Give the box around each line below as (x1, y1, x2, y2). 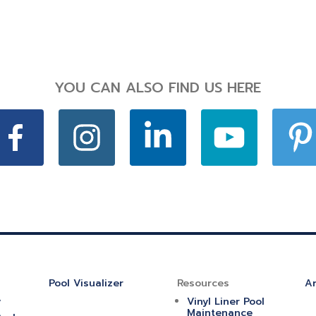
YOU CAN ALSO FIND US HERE (54, 77, 262, 99)
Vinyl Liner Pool (186, 293, 265, 309)
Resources (176, 275, 229, 291)
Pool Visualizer (49, 275, 124, 291)
